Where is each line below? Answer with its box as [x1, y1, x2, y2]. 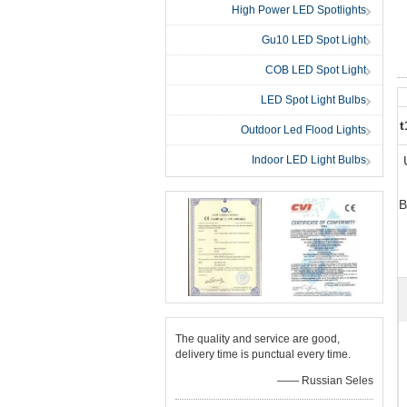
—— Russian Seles [277, 374, 373, 387]
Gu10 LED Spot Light [262, 34, 366, 46]
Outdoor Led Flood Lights [241, 124, 366, 136]
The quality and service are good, [175, 333, 340, 345]
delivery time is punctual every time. [175, 348, 351, 361]
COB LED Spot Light [265, 64, 366, 76]
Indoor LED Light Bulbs [252, 154, 366, 166]
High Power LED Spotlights [232, 4, 366, 16]
